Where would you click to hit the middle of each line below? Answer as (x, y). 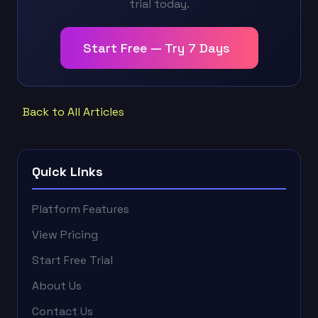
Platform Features (81, 209)
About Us (57, 285)
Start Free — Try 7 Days (156, 48)
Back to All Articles (73, 111)
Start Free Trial (72, 260)
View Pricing (65, 234)
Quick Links (67, 171)
